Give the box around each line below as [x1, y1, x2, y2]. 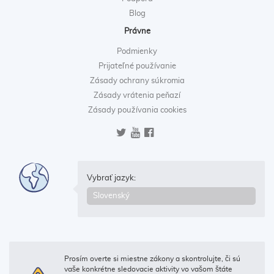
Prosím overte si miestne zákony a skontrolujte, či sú [64, 255, 240, 263]
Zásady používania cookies [87, 106, 187, 114]
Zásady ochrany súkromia [89, 76, 185, 85]
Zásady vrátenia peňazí [94, 91, 180, 100]
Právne [124, 27, 150, 35]
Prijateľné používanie [98, 62, 176, 70]
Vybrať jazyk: [87, 174, 136, 183]
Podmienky [117, 47, 157, 56]
